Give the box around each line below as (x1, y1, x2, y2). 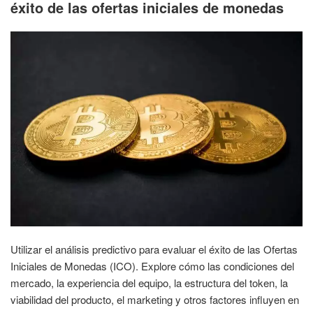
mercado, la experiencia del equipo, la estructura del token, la (10, 275, 288, 291)
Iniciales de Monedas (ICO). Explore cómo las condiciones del (10, 259, 294, 274)
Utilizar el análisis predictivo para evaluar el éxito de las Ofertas (10, 242, 298, 257)
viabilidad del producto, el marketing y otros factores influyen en (10, 292, 299, 307)
